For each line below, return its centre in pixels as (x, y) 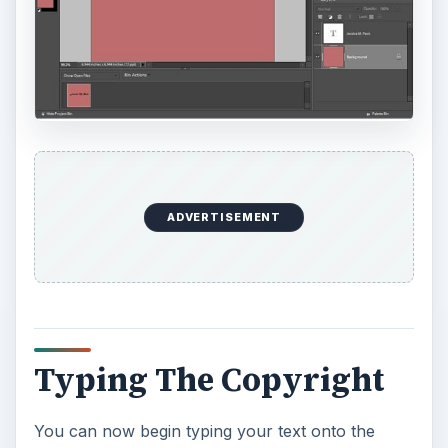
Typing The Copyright (208, 380)
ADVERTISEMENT (224, 217)
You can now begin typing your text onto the (204, 430)
